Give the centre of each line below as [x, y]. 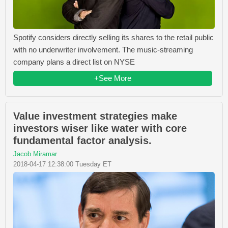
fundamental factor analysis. [82, 141]
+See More [113, 78]
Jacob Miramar [35, 154]
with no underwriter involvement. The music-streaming [103, 50]
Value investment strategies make [95, 116]
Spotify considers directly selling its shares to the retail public [113, 38]
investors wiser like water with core [100, 129]
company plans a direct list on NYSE [74, 62]
